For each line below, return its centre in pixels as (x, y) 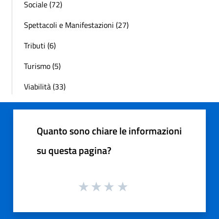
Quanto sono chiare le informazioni (109, 131)
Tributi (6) (40, 45)
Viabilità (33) (45, 86)
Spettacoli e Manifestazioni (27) (76, 25)
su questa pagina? (74, 150)
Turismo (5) (42, 66)
